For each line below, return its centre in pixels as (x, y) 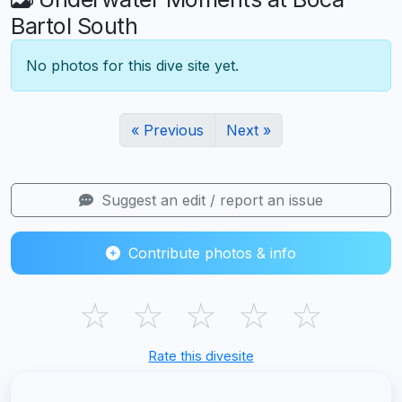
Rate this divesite (201, 355)
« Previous (167, 130)
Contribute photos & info (210, 253)
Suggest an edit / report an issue (210, 200)
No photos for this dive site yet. (132, 65)
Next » (249, 130)
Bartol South (74, 26)
